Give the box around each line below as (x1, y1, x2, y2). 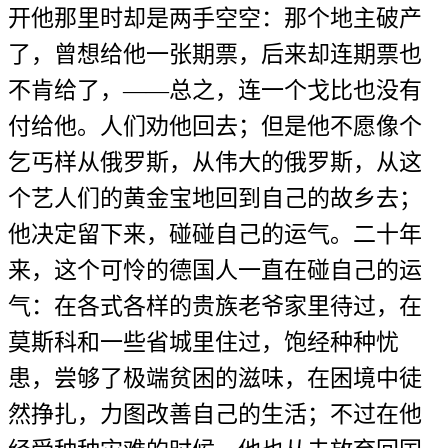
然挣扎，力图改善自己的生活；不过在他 (8, 401, 422, 428)
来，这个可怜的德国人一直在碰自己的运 (8, 257, 422, 284)
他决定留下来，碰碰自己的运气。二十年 (8, 221, 422, 248)
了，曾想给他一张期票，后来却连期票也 (8, 41, 422, 68)
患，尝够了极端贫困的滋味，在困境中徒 (8, 365, 422, 392)
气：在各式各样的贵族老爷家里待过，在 (8, 293, 422, 320)
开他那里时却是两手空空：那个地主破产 (8, 5, 422, 32)
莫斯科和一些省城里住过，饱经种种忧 (8, 329, 399, 356)
